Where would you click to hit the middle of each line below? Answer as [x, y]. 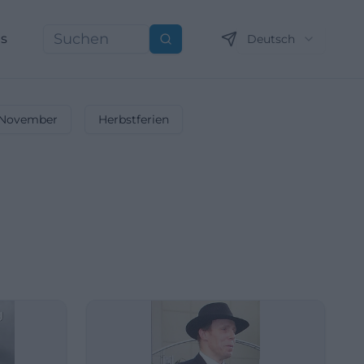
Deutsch [271, 39]
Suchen [186, 46]
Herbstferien [134, 119]
